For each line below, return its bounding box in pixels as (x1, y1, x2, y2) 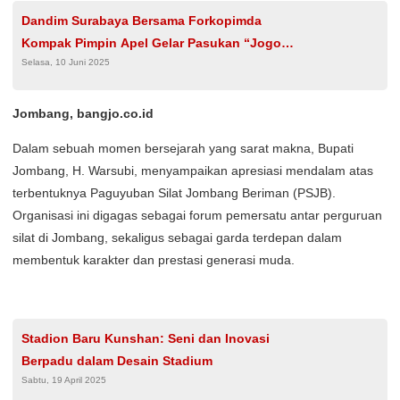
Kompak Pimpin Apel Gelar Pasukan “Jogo (21, 36, 281, 50)
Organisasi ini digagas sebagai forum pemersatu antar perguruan (12, 208, 382, 222)
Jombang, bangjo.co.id (12, 106, 154, 121)
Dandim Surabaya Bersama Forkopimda (21, 13, 262, 28)
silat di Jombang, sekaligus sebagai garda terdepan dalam (12, 230, 342, 245)
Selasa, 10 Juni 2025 (21, 57, 110, 67)
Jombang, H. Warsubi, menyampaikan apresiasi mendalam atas (12, 163, 373, 178)
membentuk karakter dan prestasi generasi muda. (12, 253, 295, 267)
